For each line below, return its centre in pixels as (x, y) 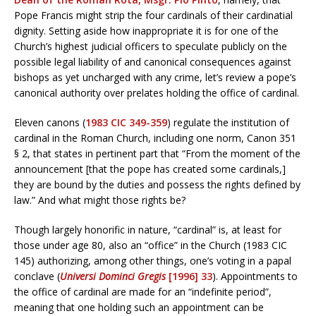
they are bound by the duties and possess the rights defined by (157, 184)
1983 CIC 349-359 (126, 122)
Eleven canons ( (50, 122)
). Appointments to (255, 276)
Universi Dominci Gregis (113, 276)
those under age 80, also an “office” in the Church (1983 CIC (151, 245)
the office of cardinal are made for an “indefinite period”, (143, 291)
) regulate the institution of (228, 122)
